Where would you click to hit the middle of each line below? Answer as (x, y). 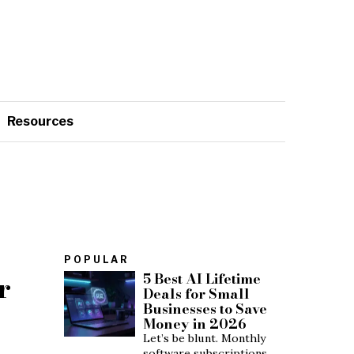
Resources (40, 121)
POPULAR (97, 259)
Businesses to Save (205, 308)
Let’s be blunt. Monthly (204, 338)
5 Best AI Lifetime (202, 278)
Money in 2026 (195, 323)
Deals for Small (196, 293)
